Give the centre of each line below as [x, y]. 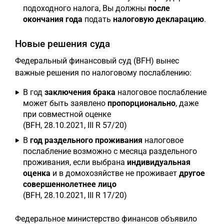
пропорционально [141, 103]
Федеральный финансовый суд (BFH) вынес [97, 61]
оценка [37, 173]
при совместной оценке [67, 114]
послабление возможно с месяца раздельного [110, 151]
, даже [187, 103]
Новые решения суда [62, 44]
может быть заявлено [65, 103]
